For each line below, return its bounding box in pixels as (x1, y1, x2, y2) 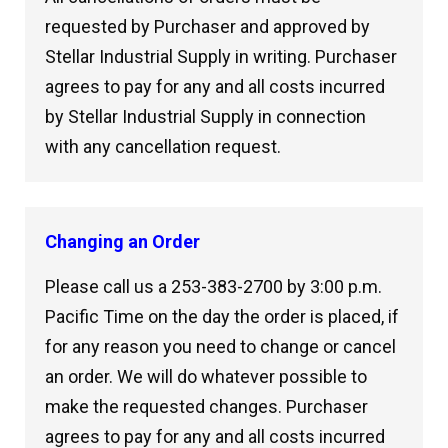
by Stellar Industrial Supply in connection (45, 106, 366, 127)
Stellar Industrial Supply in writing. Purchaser (45, 46, 397, 67)
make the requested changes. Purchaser (45, 396, 368, 417)
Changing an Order (45, 231, 200, 252)
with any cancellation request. (45, 136, 281, 157)
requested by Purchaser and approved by (45, 16, 370, 37)
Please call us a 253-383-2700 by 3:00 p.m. (45, 276, 382, 297)
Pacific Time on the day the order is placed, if (45, 306, 399, 327)
